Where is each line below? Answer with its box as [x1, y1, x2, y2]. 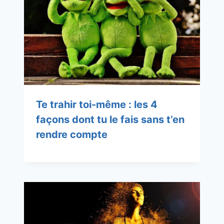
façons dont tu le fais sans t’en [36, 113, 184, 126]
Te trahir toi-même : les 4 [36, 98, 157, 111]
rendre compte [36, 128, 107, 141]
